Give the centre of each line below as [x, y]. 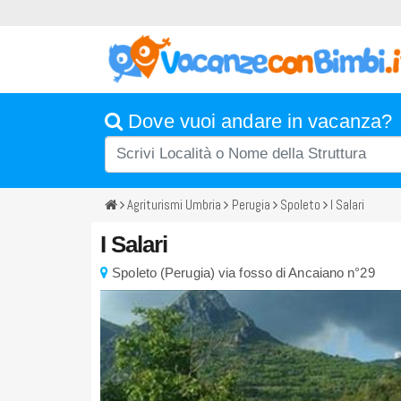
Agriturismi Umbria [175, 205]
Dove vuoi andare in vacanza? [258, 122]
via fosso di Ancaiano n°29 [297, 272]
